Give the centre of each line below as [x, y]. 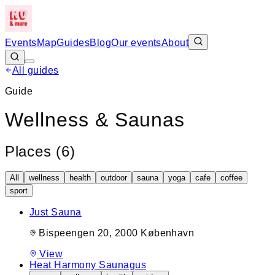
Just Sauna [56, 212]
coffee [231, 177]
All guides [36, 70]
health [80, 177]
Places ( [33, 151]
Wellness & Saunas [95, 120]
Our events [136, 43]
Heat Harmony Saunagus [88, 265]
